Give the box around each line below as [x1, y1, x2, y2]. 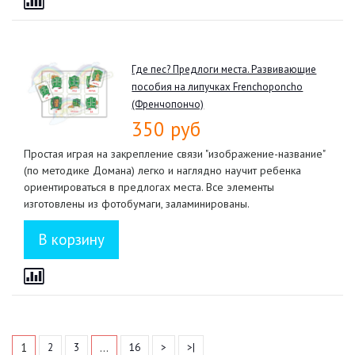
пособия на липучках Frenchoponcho [132, 79, 303, 94]
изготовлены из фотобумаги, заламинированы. [24, 196, 250, 211]
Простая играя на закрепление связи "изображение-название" [24, 146, 325, 161]
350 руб [132, 116, 201, 142]
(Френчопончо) [132, 97, 204, 111]
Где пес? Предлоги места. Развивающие [132, 62, 317, 76]
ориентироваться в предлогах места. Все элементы [24, 179, 274, 194]
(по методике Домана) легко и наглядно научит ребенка [24, 162, 301, 177]
